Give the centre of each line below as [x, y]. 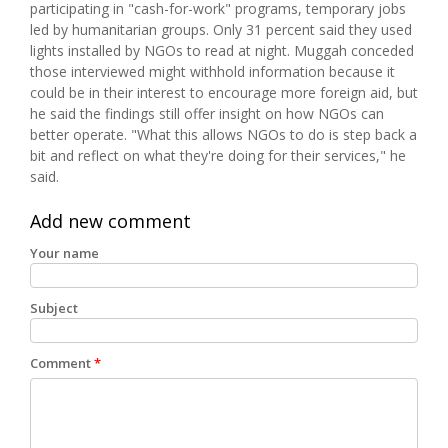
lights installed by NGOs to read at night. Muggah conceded [222, 50]
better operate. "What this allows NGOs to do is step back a [223, 134]
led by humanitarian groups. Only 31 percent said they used [221, 29]
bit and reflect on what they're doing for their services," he [218, 155]
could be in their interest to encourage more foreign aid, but [224, 92]
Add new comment [110, 220]
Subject [54, 307]
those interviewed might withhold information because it [212, 71]
